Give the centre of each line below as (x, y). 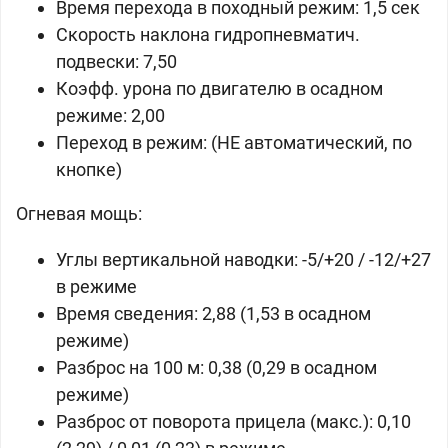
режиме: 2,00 (110, 115)
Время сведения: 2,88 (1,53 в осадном (213, 313)
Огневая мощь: (79, 213)
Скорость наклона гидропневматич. (208, 34)
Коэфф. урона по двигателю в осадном (219, 88)
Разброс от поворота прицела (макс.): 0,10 (233, 421)
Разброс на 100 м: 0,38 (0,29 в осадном (216, 367)
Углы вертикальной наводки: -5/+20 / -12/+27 (243, 259)
